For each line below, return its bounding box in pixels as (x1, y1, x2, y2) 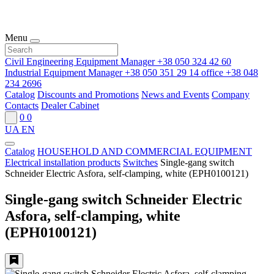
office (201, 67, 223, 78)
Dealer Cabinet (41, 100, 99, 111)
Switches (123, 157, 158, 168)
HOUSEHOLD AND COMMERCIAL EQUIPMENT (37, 146, 252, 157)
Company (212, 89, 250, 100)
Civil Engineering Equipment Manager (5, 56, 155, 67)
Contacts (5, 100, 39, 111)
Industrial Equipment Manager (5, 67, 122, 78)
